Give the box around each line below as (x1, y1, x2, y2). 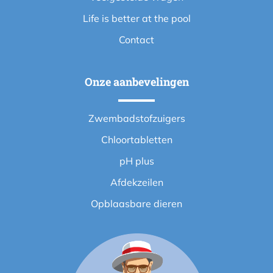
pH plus (119, 155, 154, 168)
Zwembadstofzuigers (88, 112, 185, 125)
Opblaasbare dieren (91, 197, 182, 210)
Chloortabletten (101, 133, 172, 146)
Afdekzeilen (110, 176, 163, 189)
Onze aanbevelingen (84, 74, 189, 90)
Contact (119, 34, 154, 46)
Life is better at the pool (82, 12, 191, 25)
